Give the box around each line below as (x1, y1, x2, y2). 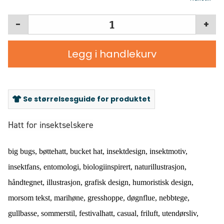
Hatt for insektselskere (8, 119, 93, 131)
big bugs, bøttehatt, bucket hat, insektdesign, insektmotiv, (8, 147, 187, 156)
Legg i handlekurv (67, 47, 156, 61)
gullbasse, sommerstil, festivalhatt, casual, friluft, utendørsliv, (8, 209, 198, 218)
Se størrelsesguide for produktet (21, 94, 150, 104)
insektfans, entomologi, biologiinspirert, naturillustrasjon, (8, 162, 186, 171)
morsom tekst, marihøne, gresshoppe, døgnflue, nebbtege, (8, 193, 189, 202)
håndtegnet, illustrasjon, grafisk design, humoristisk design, (8, 178, 193, 187)
